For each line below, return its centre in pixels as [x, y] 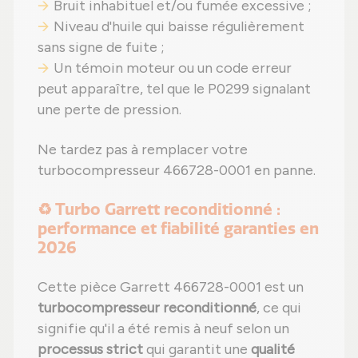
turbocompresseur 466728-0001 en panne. [177, 170]
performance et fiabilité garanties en [178, 228]
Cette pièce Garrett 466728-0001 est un [171, 286]
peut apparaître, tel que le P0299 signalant [174, 88]
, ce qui [279, 307]
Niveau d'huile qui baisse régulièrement [179, 26]
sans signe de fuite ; [101, 47]
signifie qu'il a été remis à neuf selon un [163, 328]
